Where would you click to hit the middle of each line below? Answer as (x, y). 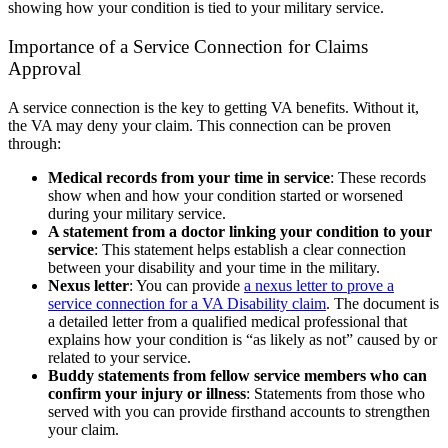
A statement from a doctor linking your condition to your (240, 231)
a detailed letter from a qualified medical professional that (227, 321)
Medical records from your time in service (189, 177)
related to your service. (121, 357)
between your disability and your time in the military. (214, 267)
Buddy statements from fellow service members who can (237, 375)
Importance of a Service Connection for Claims (188, 46)
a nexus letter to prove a (319, 285)
